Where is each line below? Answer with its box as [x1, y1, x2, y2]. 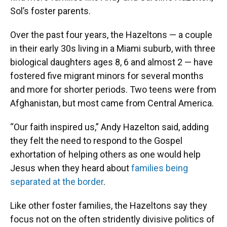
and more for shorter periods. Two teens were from [10, 84, 216, 95]
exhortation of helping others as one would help [10, 149, 201, 160]
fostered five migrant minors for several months [10, 70, 204, 81]
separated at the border [10, 176, 103, 187]
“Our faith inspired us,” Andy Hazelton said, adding [10, 122, 209, 132]
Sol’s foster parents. [10, 6, 91, 16]
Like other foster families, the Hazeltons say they [10, 200, 207, 211]
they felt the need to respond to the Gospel [10, 135, 182, 146]
